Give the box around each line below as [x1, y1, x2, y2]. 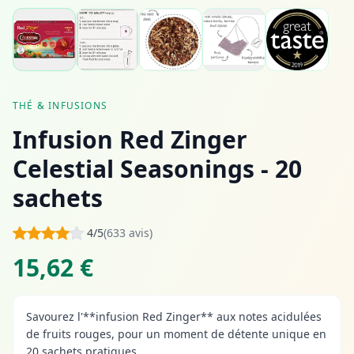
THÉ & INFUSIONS [13, 99, 107, 113]
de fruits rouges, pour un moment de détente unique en [26, 326, 326, 342]
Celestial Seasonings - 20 [13, 153, 302, 186]
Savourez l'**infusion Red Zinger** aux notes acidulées [26, 309, 322, 325]
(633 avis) [104, 225, 153, 241]
